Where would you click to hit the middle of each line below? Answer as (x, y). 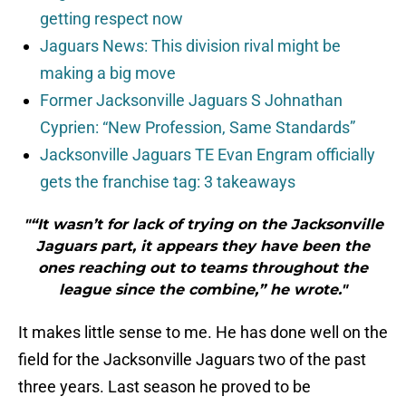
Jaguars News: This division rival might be (190, 46)
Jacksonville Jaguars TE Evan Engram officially (208, 155)
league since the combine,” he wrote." (203, 290)
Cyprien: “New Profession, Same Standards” (198, 128)
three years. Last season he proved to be (164, 387)
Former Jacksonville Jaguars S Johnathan (191, 101)
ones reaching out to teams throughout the (203, 268)
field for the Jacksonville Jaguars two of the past (192, 360)
